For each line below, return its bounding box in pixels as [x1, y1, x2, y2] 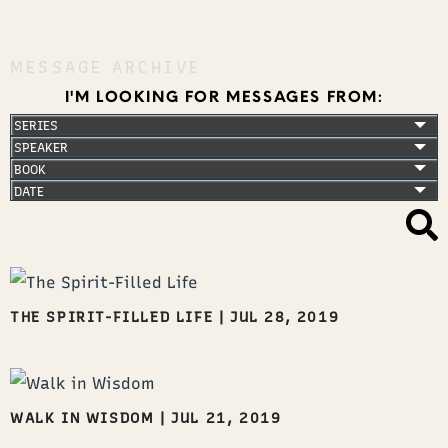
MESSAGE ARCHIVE [10, 58, 201, 77]
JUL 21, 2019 [171, 408, 282, 427]
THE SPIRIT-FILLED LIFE [10, 307, 214, 326]
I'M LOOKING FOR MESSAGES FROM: [64, 86, 384, 106]
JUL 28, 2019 [230, 307, 340, 326]
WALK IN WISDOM [10, 408, 155, 427]
